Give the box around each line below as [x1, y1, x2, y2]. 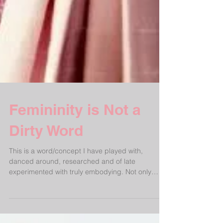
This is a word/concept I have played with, [9, 182, 143, 191]
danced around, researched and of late [9, 193, 135, 202]
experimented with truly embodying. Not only [9, 203, 125, 212]
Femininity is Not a [9, 136, 141, 154]
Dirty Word [9, 157, 83, 175]
